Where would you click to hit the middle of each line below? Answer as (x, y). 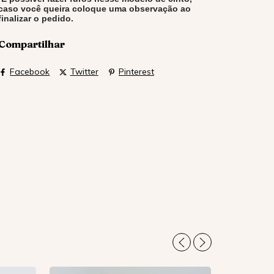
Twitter (84, 72)
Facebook (30, 72)
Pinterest (136, 72)
